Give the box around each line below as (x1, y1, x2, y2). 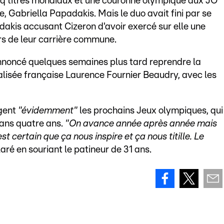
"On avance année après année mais (65, 119, 217, 129)
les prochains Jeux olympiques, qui (77, 106, 223, 116)
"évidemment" (18, 106, 77, 116)
